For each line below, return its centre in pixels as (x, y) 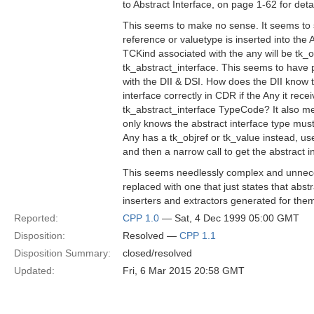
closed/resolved (157, 253)
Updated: (34, 271)
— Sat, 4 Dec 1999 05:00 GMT (229, 218)
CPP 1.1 (198, 235)
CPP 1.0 (141, 218)
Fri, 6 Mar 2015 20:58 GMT (184, 271)
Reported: (36, 218)
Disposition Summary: (62, 253)
